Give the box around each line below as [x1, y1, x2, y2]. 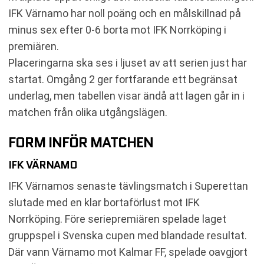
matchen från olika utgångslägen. [8, 105, 167, 118]
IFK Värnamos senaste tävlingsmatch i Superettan [8, 179, 248, 192]
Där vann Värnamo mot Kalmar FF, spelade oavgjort [8, 245, 247, 258]
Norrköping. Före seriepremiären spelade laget [8, 212, 226, 225]
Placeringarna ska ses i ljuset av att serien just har [8, 56, 247, 69]
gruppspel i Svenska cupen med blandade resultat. [8, 229, 247, 242]
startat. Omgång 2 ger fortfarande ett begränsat [8, 72, 237, 85]
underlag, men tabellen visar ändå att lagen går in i [8, 89, 245, 102]
